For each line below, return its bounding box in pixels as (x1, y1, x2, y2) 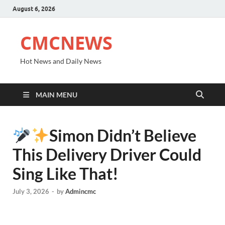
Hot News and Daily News (20, 57, 101, 65)
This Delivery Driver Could (13, 145, 201, 164)
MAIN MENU (36, 90, 77, 99)
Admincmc (65, 187, 96, 196)
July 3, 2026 (13, 187, 49, 196)
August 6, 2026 (13, 5, 55, 13)
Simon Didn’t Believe (49, 126, 196, 145)
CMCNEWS (20, 31, 113, 55)
